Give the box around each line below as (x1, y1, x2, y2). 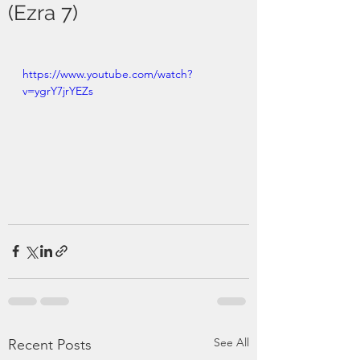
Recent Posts (8, 335, 92, 354)
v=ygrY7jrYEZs (22, 84, 93, 98)
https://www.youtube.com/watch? (22, 67, 192, 81)
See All (214, 334, 249, 350)
